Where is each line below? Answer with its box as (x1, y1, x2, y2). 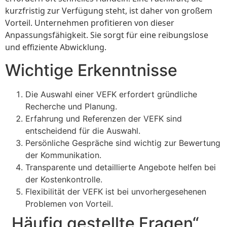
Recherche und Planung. (25, 101, 117, 111)
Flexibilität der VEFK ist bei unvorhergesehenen (25, 186, 206, 197)
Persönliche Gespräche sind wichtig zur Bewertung (25, 137, 220, 148)
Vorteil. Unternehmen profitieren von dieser (5, 17, 174, 29)
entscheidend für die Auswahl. (25, 125, 140, 136)
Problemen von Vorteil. (25, 198, 113, 209)
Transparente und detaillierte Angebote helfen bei (25, 162, 216, 172)
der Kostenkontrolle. (25, 174, 102, 184)
